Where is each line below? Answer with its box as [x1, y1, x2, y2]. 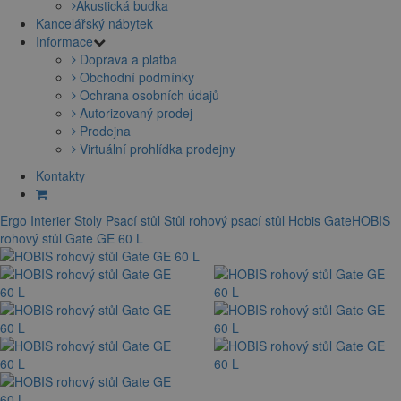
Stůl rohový [164, 211, 227, 230]
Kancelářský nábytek [36, 14, 153, 33]
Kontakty [36, 166, 85, 185]
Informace [36, 32, 93, 51]
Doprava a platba [76, 50, 177, 69]
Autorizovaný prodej [76, 104, 192, 123]
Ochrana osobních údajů [76, 86, 219, 105]
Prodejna [76, 122, 131, 141]
